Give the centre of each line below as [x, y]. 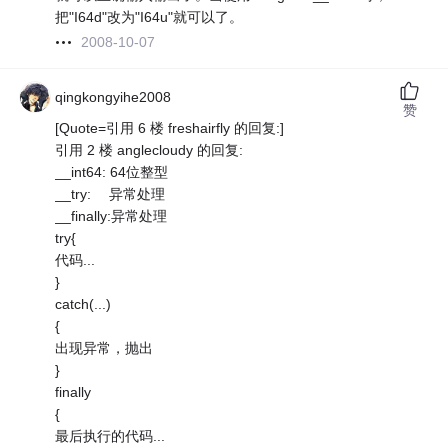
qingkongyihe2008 [113, 97]
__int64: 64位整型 [112, 172]
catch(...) [83, 304]
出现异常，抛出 [104, 348]
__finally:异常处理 [111, 216]
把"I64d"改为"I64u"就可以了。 [149, 17]
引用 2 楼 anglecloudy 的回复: [149, 150]
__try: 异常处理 [110, 194]
